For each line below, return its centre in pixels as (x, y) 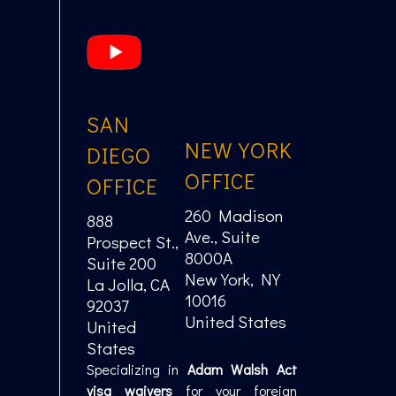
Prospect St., (132, 241)
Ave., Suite (222, 237)
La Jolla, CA (128, 284)
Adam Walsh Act (242, 369)
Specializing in (137, 369)
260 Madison (233, 216)
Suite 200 (121, 263)
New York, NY (232, 279)
